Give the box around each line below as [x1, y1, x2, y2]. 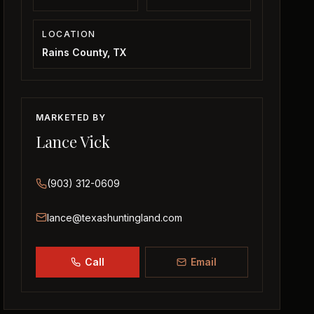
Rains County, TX [42, 46, 127, 58]
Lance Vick [36, 130, 111, 152]
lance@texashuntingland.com [47, 212, 183, 224]
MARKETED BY [36, 112, 106, 123]
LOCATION [42, 29, 96, 39]
